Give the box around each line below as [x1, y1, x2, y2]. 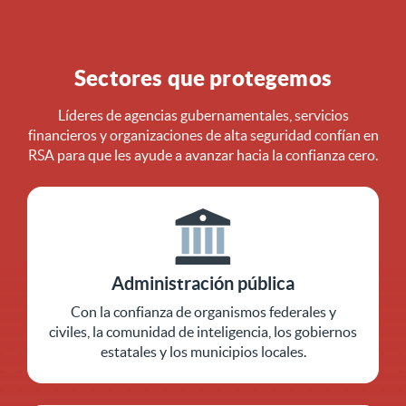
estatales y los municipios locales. [100, 343, 306, 360]
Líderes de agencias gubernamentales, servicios [57, 106, 349, 123]
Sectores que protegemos [74, 64, 332, 91]
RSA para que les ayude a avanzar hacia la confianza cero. [28, 146, 378, 163]
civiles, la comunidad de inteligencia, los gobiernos [49, 323, 357, 340]
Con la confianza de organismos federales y [70, 303, 336, 320]
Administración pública [111, 272, 295, 294]
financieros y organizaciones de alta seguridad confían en [27, 126, 379, 143]
